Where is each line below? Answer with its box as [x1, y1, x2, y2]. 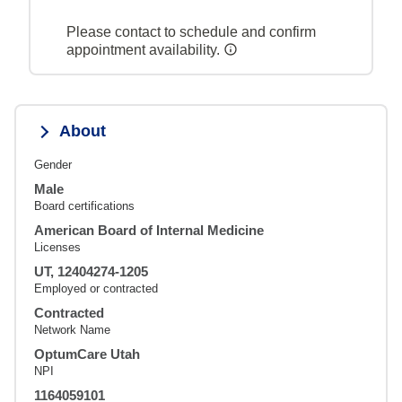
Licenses [34, 240, 81, 254]
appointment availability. [66, 41, 223, 57]
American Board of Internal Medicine [34, 222, 264, 238]
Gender [34, 157, 72, 171]
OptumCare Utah [34, 345, 140, 362]
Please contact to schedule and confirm [66, 23, 316, 39]
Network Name [34, 322, 110, 336]
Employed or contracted [34, 281, 158, 295]
